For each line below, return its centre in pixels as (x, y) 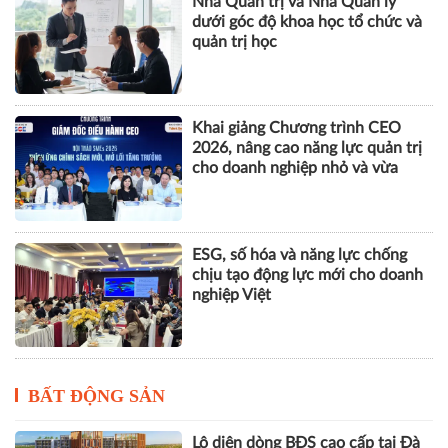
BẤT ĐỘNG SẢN (96, 395)
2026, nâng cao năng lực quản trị (307, 148)
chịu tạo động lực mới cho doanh (308, 274)
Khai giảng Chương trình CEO (297, 128)
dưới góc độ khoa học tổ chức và (307, 21)
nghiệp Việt (232, 294)
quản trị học (235, 41)
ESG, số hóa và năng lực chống (300, 254)
